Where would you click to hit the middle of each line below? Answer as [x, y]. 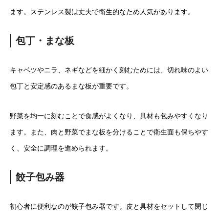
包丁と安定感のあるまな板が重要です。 [71, 86]
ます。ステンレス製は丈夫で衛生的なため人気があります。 [102, 11]
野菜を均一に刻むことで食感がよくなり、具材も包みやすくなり [109, 116]
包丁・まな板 [45, 40]
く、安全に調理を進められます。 [61, 148]
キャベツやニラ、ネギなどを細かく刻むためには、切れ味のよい [109, 70]
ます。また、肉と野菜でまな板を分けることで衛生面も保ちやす [109, 132]
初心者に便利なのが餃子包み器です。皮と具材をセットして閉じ [109, 206]
